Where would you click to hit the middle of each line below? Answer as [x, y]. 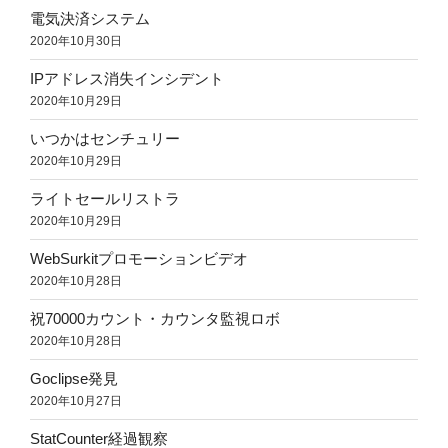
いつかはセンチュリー [105, 139]
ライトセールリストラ [105, 199]
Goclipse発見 [74, 379]
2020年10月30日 [76, 41]
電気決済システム [90, 19]
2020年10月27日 [76, 401]
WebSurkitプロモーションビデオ [139, 259]
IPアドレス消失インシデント [127, 79]
